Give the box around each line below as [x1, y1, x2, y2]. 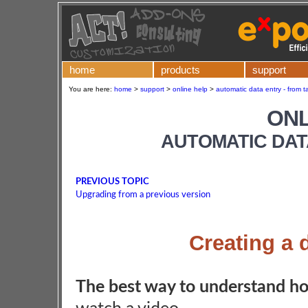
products [161, 64, 200, 76]
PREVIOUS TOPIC [76, 177, 149, 186]
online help [173, 85, 208, 93]
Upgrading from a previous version [76, 190, 210, 199]
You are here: [69, 85, 114, 93]
